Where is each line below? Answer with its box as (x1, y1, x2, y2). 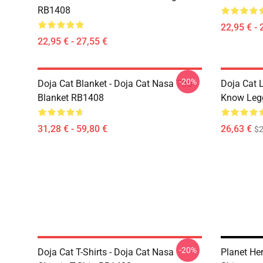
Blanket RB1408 (38, 92, 104, 103)
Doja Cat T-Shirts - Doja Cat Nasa (38, 247, 174, 258)
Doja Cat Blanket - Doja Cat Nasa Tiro (38, 78, 193, 89)
